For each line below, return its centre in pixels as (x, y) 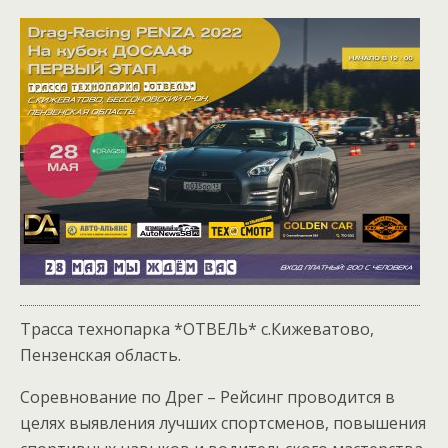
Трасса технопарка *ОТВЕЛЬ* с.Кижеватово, (197, 329)
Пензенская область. (100, 355)
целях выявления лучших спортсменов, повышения (223, 423)
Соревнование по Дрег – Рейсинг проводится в (207, 397)
